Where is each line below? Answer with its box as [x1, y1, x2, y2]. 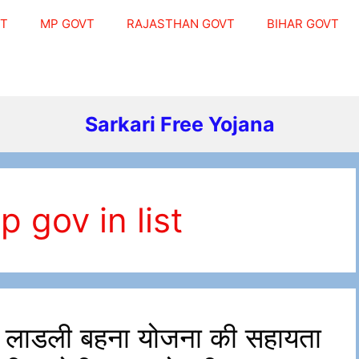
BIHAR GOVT [267, 16, 339, 31]
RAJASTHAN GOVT [127, 16, 235, 31]
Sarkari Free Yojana [84, 112, 275, 136]
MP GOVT [40, 16, 95, 31]
